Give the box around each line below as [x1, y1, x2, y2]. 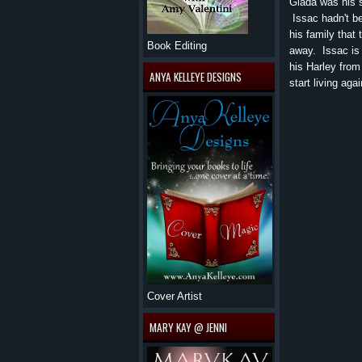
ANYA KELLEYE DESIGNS [149, 69, 242, 85]
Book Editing [147, 40, 207, 52]
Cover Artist [147, 290, 202, 302]
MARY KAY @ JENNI [149, 319, 227, 335]
